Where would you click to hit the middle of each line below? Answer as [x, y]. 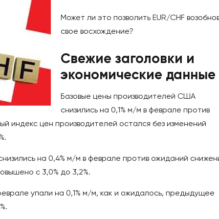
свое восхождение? [97, 31]
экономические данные [138, 75]
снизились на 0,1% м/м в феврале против [135, 110]
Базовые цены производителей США [128, 96]
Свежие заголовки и [128, 59]
